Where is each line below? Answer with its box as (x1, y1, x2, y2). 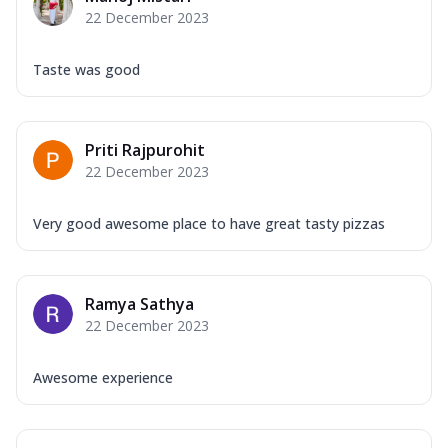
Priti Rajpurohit (85, 138, 205, 161)
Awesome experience (33, 367, 173, 387)
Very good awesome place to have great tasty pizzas (33, 213, 385, 233)
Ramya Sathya (85, 292, 194, 315)
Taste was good (33, 59, 140, 79)
